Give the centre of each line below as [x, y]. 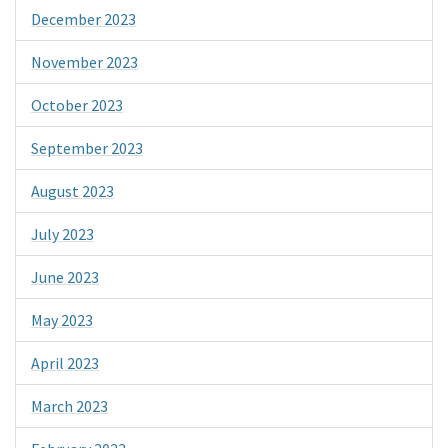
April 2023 [65, 362]
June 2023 [65, 276]
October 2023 [77, 104]
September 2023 [87, 147]
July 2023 [62, 233]
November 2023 [84, 61]
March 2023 [69, 405]
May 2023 [62, 319]
